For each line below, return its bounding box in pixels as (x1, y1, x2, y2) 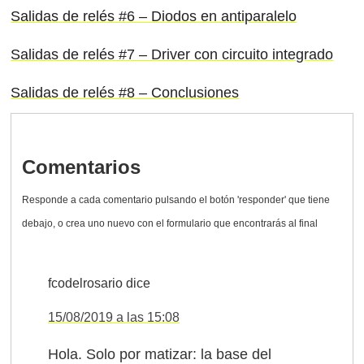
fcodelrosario (48, 276, 123, 291)
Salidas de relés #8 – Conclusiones (11, 84, 240, 101)
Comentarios (22, 156, 141, 179)
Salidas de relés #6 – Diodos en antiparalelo (11, 7, 297, 24)
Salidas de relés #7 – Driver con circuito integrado (11, 45, 334, 63)
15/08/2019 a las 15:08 (48, 310, 180, 325)
